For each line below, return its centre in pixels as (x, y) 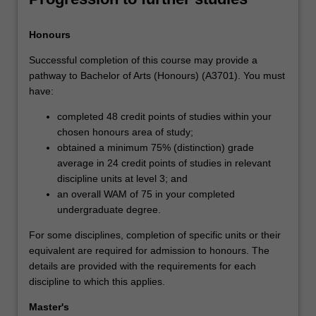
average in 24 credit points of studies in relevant (164, 163)
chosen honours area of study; (125, 132)
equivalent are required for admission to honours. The (149, 250)
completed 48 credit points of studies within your (164, 116)
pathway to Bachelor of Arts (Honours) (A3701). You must (157, 75)
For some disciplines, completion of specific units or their (155, 235)
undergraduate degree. (109, 209)
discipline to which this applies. (97, 281)
